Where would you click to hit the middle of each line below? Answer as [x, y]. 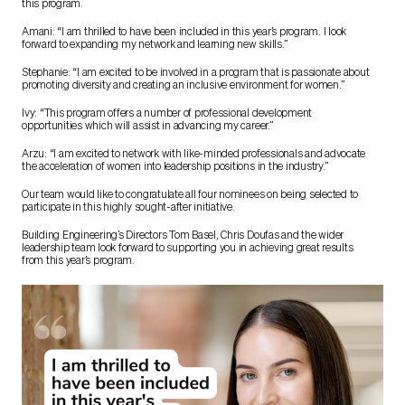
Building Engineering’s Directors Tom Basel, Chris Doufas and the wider [183, 236]
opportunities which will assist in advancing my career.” [148, 127]
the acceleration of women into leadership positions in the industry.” [175, 167]
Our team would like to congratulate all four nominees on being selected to [190, 195]
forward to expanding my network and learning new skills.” [155, 45]
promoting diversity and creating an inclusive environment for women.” [184, 86]
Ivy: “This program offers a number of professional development [167, 114]
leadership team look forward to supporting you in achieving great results [188, 249]
